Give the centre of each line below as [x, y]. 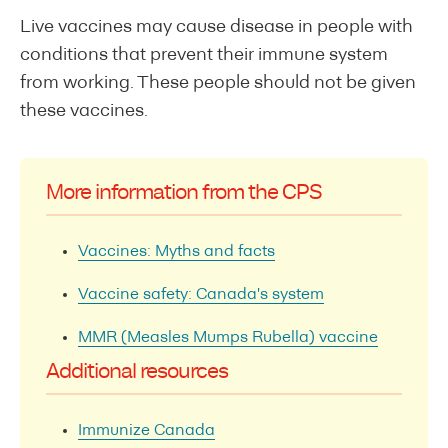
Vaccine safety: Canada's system [201, 294]
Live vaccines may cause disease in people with [216, 27]
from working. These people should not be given [218, 83]
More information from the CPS [184, 193]
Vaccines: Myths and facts [176, 251]
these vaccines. [88, 111]
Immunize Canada [146, 430]
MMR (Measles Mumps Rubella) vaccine [228, 337]
